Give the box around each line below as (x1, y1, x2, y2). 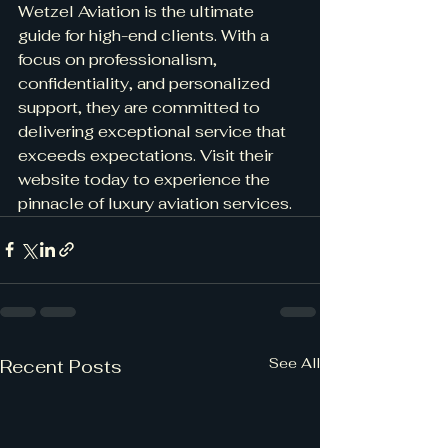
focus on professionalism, (18, 48, 221, 70)
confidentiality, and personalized (18, 72, 274, 94)
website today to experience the (18, 168, 274, 190)
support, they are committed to (18, 96, 264, 118)
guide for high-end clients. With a (18, 24, 273, 46)
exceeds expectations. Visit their (18, 144, 277, 166)
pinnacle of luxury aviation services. (18, 192, 292, 214)
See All (269, 353, 320, 372)
